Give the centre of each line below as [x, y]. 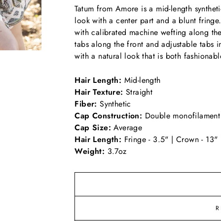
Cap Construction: [109, 115]
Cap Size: [93, 127]
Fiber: [86, 104]
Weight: [90, 151]
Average [127, 127]
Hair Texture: [99, 92]
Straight [138, 92]
